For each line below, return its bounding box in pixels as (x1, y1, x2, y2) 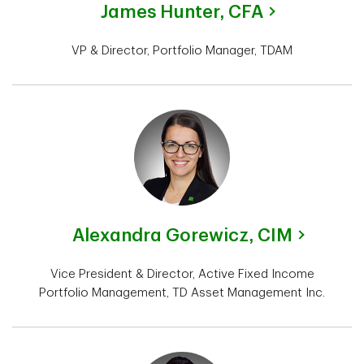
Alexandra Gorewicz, (71, 227, 258, 245)
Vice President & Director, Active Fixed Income (50, 268, 314, 281)
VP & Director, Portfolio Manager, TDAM (71, 45, 292, 58)
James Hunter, (101, 3, 228, 22)
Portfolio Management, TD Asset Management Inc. (39, 287, 325, 300)
